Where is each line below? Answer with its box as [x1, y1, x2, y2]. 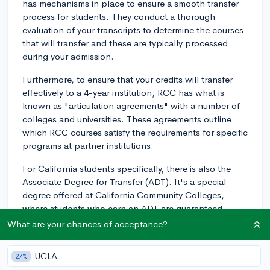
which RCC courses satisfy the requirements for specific [22, 126, 248, 138]
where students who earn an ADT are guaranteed [22, 202, 222, 214]
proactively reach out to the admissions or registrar [22, 251, 228, 263]
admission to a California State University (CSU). [22, 215, 216, 227]
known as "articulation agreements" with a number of [22, 99, 240, 111]
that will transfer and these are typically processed [22, 37, 228, 49]
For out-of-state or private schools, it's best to [22, 238, 212, 250]
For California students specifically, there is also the [22, 162, 231, 174]
